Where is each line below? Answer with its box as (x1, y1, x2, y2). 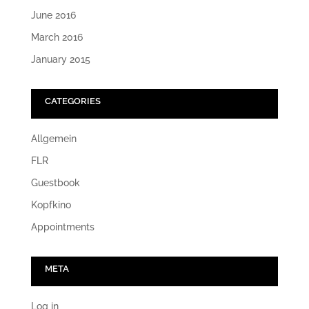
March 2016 (30, 32, 83, 43)
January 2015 (30, 54, 90, 66)
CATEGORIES (44, 96, 101, 107)
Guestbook (30, 177, 80, 189)
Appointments (30, 221, 94, 233)
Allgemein (30, 133, 77, 145)
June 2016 (30, 10, 76, 21)
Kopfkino (30, 199, 71, 211)
